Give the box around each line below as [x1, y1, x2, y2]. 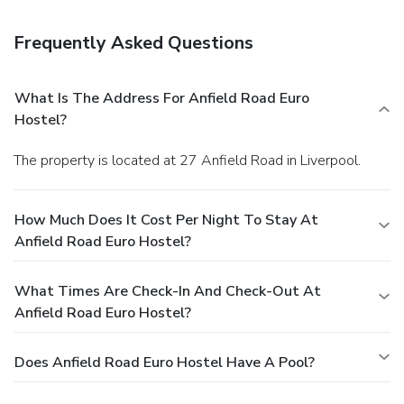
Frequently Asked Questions [14, 30, 253, 55]
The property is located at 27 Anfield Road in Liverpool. [22, 150, 361, 170]
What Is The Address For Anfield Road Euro [14, 87, 309, 108]
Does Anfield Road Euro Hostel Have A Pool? [14, 352, 315, 372]
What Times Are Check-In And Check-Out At [14, 280, 321, 301]
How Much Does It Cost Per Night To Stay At [14, 209, 318, 230]
